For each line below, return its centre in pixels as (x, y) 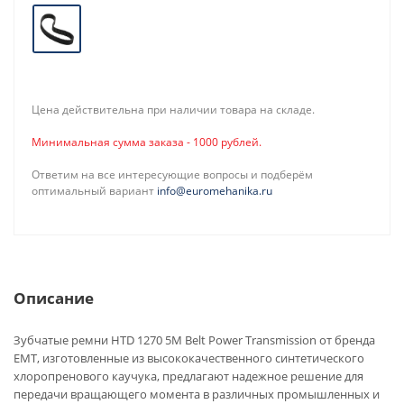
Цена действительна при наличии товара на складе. (174, 110)
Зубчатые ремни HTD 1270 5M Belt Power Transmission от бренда (194, 340)
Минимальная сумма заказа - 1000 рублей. (147, 142)
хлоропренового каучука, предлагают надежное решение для (188, 376)
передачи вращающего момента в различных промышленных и (197, 394)
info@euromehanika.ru (215, 191)
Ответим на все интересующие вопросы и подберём (172, 174)
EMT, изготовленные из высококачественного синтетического (189, 358)
